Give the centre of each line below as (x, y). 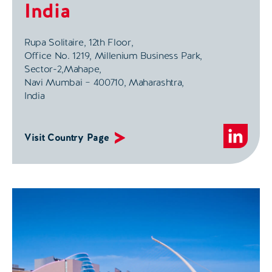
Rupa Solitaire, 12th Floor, (79, 42)
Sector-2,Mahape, (63, 69)
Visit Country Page (67, 137)
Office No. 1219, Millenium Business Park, (113, 55)
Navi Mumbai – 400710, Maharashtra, (104, 82)
